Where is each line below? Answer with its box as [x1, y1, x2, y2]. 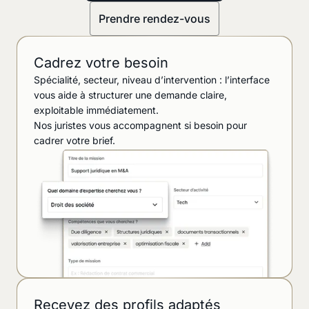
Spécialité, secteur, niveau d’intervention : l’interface [34, 73, 270, 86]
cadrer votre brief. [34, 134, 115, 146]
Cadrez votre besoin [34, 54, 168, 71]
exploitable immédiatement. [34, 103, 159, 116]
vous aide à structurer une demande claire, [34, 88, 227, 101]
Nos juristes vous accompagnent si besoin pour [34, 119, 247, 131]
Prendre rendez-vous [99, 11, 210, 26]
